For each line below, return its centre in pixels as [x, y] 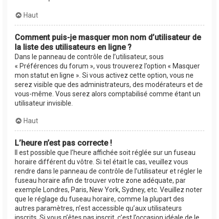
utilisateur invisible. [44, 103]
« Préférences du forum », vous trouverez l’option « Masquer [107, 66]
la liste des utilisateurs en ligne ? [73, 47]
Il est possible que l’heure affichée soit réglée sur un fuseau [105, 153]
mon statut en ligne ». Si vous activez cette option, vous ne [104, 76]
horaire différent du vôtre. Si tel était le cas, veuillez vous [101, 162]
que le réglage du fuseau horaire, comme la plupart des [99, 199]
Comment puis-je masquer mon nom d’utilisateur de [108, 38]
